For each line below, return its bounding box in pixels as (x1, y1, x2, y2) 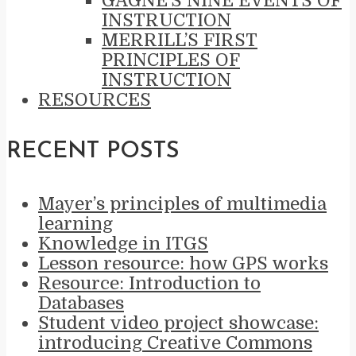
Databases (38, 292, 124, 313)
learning (38, 213, 113, 234)
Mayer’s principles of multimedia (38, 193, 327, 214)
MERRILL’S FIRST (102, 30, 257, 51)
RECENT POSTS (6, 140, 180, 164)
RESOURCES (38, 90, 151, 110)
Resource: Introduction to (38, 273, 261, 293)
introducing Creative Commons (38, 332, 312, 353)
